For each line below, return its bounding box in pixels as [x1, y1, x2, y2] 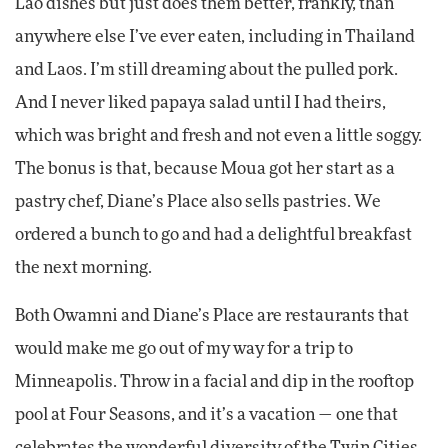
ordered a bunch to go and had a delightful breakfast [15, 227, 412, 244]
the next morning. [15, 260, 152, 277]
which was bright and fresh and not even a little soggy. [15, 128, 422, 145]
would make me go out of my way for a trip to [15, 341, 353, 358]
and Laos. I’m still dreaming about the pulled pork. [15, 62, 398, 79]
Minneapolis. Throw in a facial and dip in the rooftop [15, 374, 414, 391]
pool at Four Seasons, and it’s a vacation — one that [15, 407, 398, 424]
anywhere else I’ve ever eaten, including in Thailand [15, 29, 415, 46]
